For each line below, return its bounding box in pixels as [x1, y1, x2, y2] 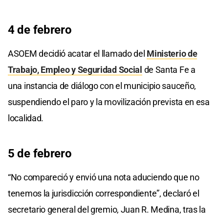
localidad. [8, 112, 44, 123]
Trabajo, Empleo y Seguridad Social [8, 64, 142, 75]
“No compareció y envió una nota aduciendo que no [8, 172, 199, 182]
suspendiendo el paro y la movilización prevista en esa [8, 96, 210, 107]
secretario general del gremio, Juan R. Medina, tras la [8, 204, 206, 215]
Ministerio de [147, 48, 197, 59]
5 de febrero [8, 146, 72, 160]
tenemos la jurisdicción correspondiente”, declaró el [8, 188, 199, 198]
